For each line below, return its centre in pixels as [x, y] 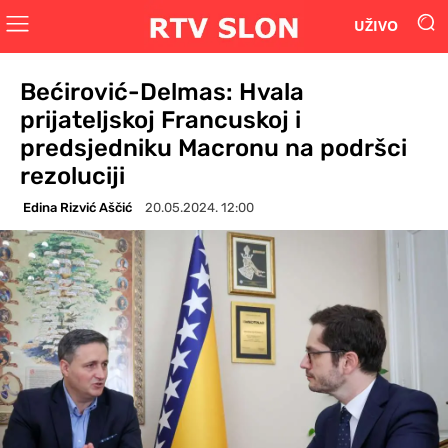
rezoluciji [72, 175]
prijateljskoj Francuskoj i [160, 119]
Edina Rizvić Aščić [77, 207]
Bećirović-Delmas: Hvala [162, 91]
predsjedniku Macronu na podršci [213, 147]
